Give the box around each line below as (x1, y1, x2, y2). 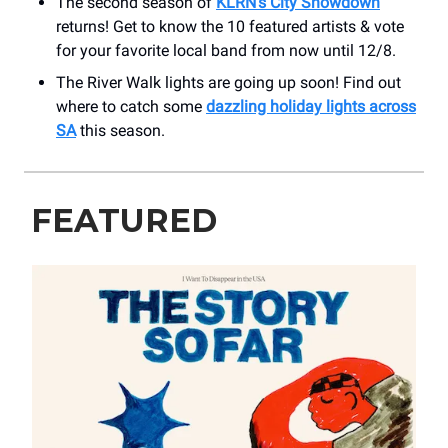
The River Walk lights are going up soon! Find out (56, 73, 401, 93)
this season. (76, 121, 169, 141)
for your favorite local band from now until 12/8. (56, 41, 396, 61)
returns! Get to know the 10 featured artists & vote (56, 17, 404, 37)
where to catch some (56, 97, 206, 117)
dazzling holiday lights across (206, 97, 416, 117)
